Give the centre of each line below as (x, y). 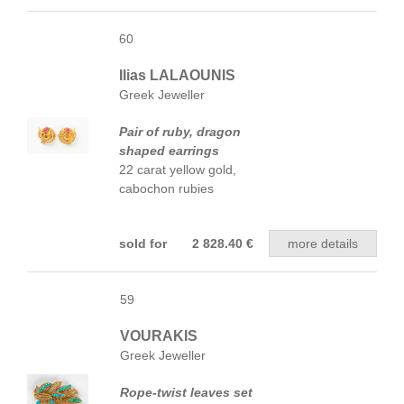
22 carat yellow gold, (178, 170)
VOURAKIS (159, 336)
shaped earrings (169, 151)
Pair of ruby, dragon (180, 132)
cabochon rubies (166, 188)
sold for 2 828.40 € (186, 243)
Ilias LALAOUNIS (177, 75)
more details (323, 243)
